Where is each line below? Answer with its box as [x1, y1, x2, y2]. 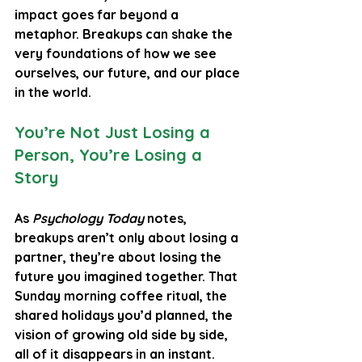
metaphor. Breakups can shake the [15, 25, 236, 42]
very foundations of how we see [15, 44, 220, 61]
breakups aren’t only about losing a [15, 229, 242, 246]
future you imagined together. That [15, 267, 241, 284]
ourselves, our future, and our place [15, 64, 243, 81]
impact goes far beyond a [15, 6, 182, 23]
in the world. [15, 83, 91, 100]
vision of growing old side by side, [15, 326, 231, 343]
